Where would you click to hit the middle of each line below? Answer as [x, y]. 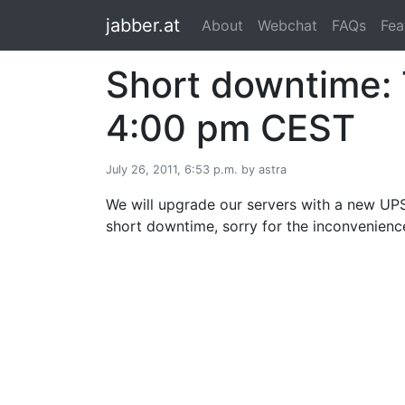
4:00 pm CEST [231, 128]
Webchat [287, 25]
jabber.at [143, 25]
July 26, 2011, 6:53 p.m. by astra [196, 170]
